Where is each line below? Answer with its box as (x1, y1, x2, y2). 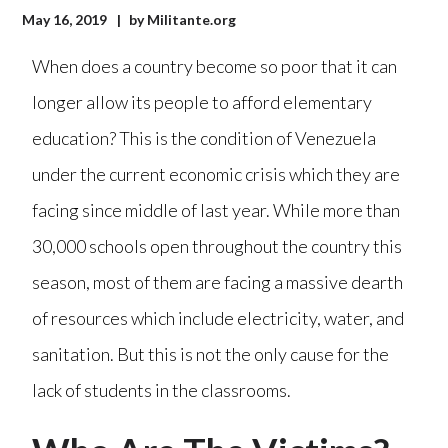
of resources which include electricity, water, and (32, 307, 405, 330)
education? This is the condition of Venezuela (32, 127, 377, 150)
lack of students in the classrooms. (32, 379, 292, 402)
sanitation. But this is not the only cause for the (32, 343, 390, 366)
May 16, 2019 (22, 11, 108, 29)
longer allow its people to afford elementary (32, 91, 373, 114)
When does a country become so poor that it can (32, 55, 398, 78)
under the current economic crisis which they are (32, 163, 401, 186)
